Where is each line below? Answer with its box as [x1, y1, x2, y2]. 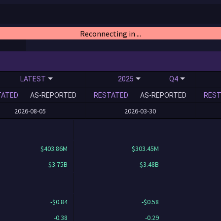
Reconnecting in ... [80, 28, 141, 38]
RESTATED [94, 91, 128, 99]
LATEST [20, 74, 46, 83]
